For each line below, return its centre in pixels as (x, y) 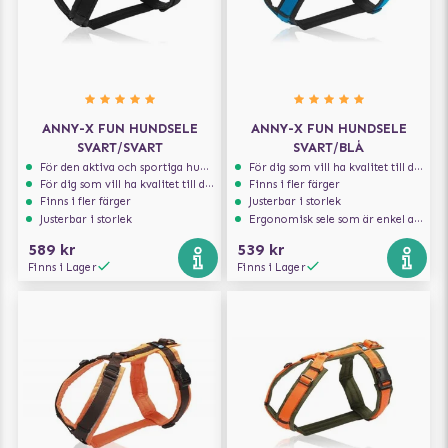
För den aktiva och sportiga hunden (120, 167)
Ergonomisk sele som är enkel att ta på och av (332, 218)
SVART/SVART (119, 148)
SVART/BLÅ (328, 148)
